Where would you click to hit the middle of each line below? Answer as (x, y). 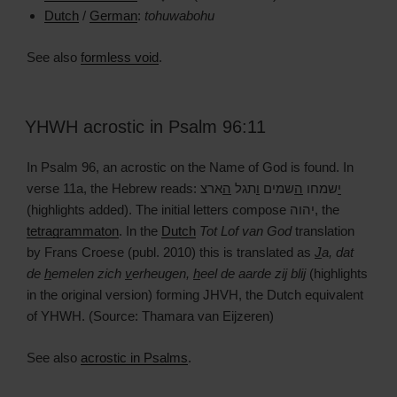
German (113, 16)
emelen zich (88, 274)
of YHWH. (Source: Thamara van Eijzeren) (150, 316)
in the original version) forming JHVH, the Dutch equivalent (195, 295)
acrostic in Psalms (134, 357)
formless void (120, 57)
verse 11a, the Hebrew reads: (113, 189)
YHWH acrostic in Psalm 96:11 (145, 127)
